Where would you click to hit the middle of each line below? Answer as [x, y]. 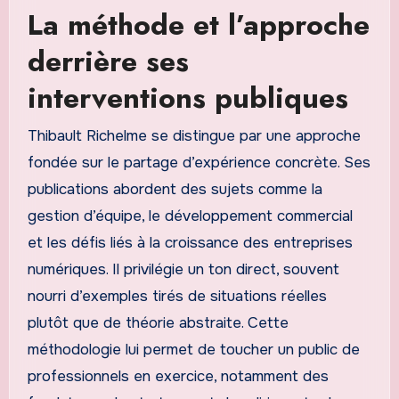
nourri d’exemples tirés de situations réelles [177, 296]
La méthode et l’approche [198, 25]
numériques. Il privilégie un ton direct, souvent [183, 269]
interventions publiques [187, 98]
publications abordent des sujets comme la [175, 189]
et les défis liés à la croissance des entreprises [190, 242]
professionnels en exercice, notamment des [178, 376]
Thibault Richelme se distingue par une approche [194, 135]
